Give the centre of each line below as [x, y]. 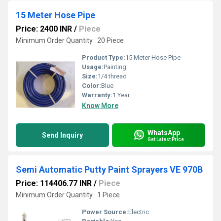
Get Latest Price [166, 139]
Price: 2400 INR [44, 29]
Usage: [93, 67]
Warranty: [97, 95]
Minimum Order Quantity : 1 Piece [68, 195]
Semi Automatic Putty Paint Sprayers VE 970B [109, 169]
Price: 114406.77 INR [54, 183]
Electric [139, 212]
